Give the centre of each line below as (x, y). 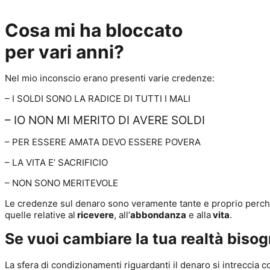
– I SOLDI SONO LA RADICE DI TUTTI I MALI (98, 99)
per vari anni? (64, 52)
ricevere (95, 215)
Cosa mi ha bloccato (94, 30)
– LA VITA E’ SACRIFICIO (56, 162)
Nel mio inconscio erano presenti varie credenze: (110, 78)
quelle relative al (40, 215)
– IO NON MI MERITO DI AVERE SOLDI (106, 120)
